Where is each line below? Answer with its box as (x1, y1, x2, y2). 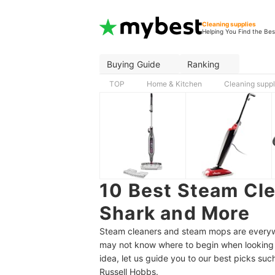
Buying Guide (107, 58, 160, 69)
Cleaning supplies (202, 20, 257, 28)
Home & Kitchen (147, 79, 202, 88)
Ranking (187, 58, 220, 69)
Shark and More (99, 202, 250, 224)
